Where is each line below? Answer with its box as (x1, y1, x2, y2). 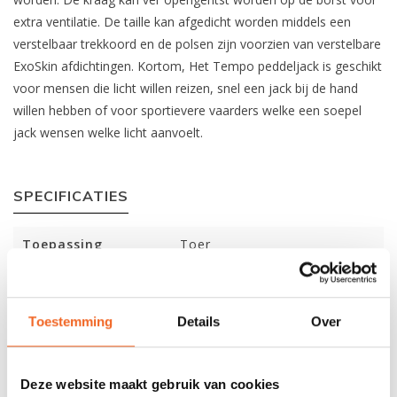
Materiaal (22, 271, 91, 288)
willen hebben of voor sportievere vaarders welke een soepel (13, 102, 362, 119)
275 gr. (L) (180, 324, 248, 341)
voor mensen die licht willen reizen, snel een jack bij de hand (13, 80, 358, 97)
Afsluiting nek (22, 360, 121, 377)
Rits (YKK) (180, 360, 245, 377)
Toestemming (28, 314, 113, 330)
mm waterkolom (180, 289, 288, 306)
